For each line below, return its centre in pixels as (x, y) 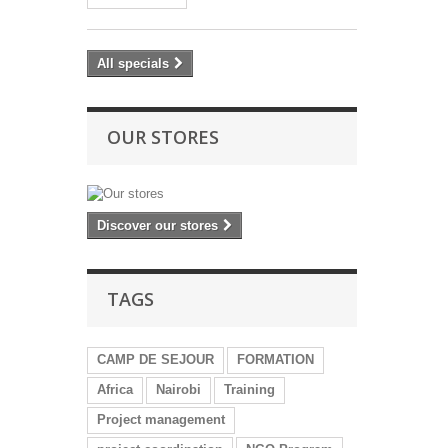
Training (249, 390)
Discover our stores (157, 226)
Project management (161, 420)
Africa (115, 390)
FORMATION (275, 360)
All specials (133, 64)
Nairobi (178, 390)
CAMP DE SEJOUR (155, 360)
